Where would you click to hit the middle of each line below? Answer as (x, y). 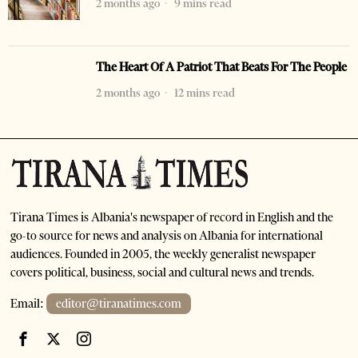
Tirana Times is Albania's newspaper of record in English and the (172, 218)
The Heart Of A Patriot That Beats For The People (221, 68)
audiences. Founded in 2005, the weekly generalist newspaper (163, 255)
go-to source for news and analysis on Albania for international (167, 236)
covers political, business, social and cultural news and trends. (163, 273)
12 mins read (203, 93)
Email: (29, 304)
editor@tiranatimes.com (119, 304)
